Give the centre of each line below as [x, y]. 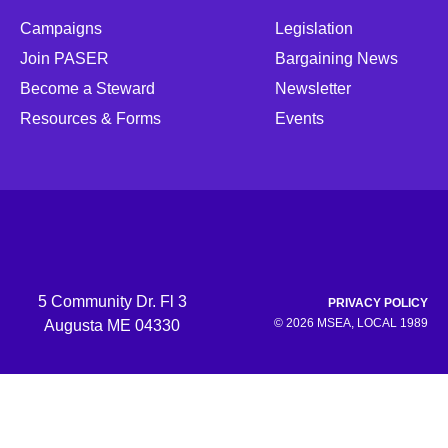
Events [299, 119]
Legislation [314, 29]
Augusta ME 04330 [112, 326]
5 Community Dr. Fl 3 [112, 302]
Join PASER [64, 59]
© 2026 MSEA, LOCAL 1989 [351, 323]
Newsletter [313, 89]
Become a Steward [87, 89]
